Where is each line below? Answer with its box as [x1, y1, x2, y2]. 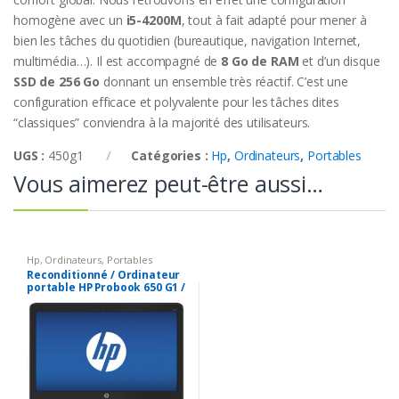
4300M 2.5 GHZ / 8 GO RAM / [26, 305, 173, 321]
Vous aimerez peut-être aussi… [13, 167, 323, 199]
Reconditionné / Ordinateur [26, 267, 181, 283]
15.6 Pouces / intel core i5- [26, 292, 171, 308]
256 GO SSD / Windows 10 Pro [26, 317, 183, 333]
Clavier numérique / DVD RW [26, 342, 183, 358]
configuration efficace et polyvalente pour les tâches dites [13, 93, 339, 110]
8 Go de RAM [221, 52, 299, 69]
